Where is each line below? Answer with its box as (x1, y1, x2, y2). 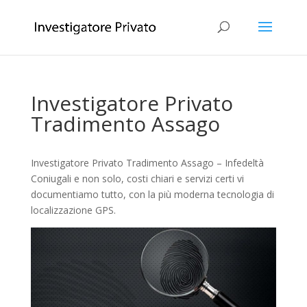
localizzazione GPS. (30, 204, 116, 217)
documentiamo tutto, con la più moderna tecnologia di (30, 188, 274, 201)
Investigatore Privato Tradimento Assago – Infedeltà (30, 156, 264, 169)
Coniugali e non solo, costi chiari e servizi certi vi (30, 172, 244, 185)
